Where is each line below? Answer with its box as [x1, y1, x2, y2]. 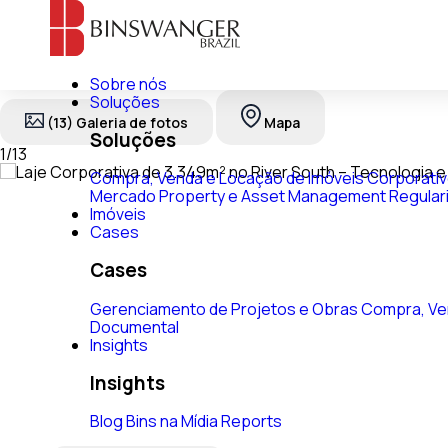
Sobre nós [90, 73, 167, 95]
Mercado [90, 185, 156, 208]
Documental [90, 315, 179, 338]
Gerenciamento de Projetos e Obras [90, 297, 358, 320]
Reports [221, 410, 282, 433]
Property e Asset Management [159, 185, 386, 208]
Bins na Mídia [126, 410, 218, 433]
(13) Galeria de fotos [47, 113, 188, 132]
